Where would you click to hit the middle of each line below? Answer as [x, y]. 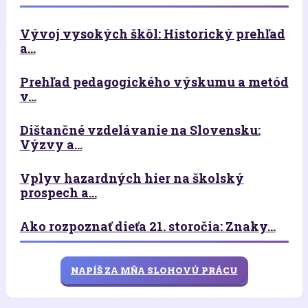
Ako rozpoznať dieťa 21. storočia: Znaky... [147, 226]
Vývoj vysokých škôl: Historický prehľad [152, 34]
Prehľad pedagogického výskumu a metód [154, 82]
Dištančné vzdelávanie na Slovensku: [140, 130]
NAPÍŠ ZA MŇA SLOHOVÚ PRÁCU [154, 270]
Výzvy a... [51, 144]
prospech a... [58, 192]
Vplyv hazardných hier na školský [132, 178]
